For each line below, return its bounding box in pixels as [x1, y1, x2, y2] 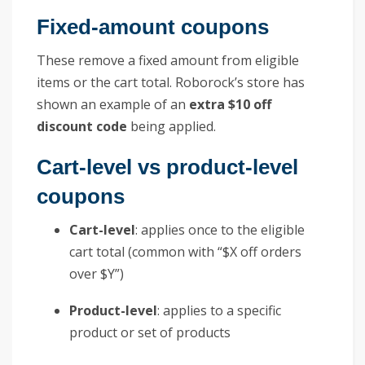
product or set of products [69, 323, 231, 341]
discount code [37, 117, 127, 135]
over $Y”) [69, 264, 124, 283]
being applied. [127, 117, 216, 135]
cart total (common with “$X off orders [69, 242, 301, 261]
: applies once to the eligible [135, 220, 305, 239]
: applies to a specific [157, 301, 281, 319]
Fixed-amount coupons [37, 15, 269, 38]
